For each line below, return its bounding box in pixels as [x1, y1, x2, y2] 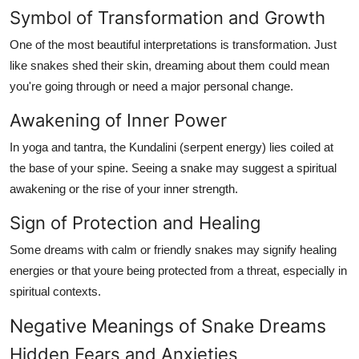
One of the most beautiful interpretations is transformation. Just [10, 37, 337, 51]
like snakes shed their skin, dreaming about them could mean [10, 58, 329, 72]
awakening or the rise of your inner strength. [10, 181, 238, 196]
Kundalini [129, 139, 176, 154]
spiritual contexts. [10, 284, 101, 298]
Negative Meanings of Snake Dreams [10, 313, 326, 337]
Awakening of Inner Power [10, 109, 227, 131]
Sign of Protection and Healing [10, 212, 260, 233]
